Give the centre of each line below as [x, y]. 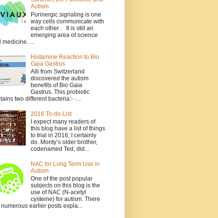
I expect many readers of [63, 122]
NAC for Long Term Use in [65, 164]
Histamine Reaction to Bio [65, 57]
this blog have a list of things [68, 129]
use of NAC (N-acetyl [58, 192]
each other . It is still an [62, 28]
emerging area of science [64, 35]
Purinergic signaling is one [66, 14]
